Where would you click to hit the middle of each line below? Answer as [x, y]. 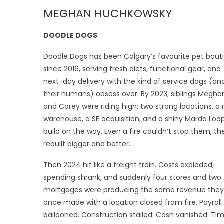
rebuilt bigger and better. [87, 144]
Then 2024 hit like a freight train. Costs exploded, [129, 165]
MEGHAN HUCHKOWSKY [108, 13]
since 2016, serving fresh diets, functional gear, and [132, 69]
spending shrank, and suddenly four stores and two [132, 177]
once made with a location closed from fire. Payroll [133, 202]
